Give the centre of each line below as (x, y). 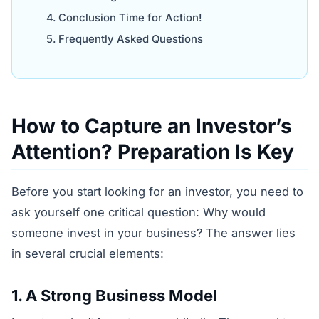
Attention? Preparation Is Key (153, 151)
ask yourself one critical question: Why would (138, 212)
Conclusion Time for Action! (130, 17)
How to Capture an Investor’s (152, 126)
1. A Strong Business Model (114, 296)
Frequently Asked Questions (130, 40)
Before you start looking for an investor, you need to (157, 191)
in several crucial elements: (88, 253)
